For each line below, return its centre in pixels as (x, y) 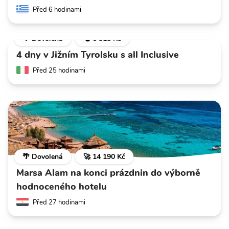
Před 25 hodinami (59, 71)
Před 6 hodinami (57, 10)
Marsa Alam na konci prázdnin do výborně (108, 173)
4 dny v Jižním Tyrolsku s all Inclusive (98, 55)
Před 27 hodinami (59, 203)
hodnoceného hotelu (62, 187)
